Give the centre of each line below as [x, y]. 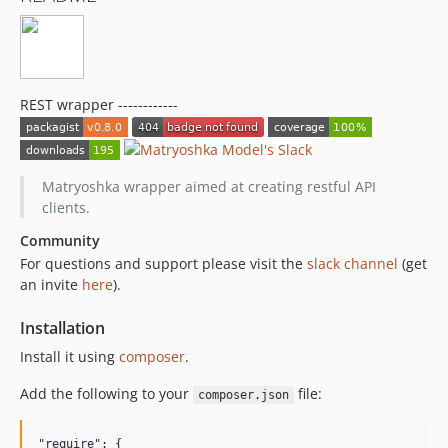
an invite [51, 284]
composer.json [243, 395]
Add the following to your [106, 393]
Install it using [69, 356]
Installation [62, 328]
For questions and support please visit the [163, 263]
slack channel [352, 263]
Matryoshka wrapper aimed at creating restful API [208, 186]
